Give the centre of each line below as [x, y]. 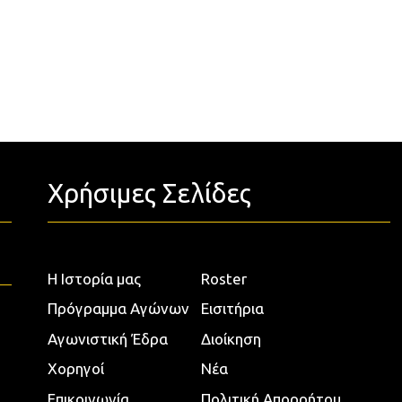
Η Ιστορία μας [95, 278]
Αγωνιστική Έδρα [108, 338]
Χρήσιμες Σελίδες [150, 192]
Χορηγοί [76, 369]
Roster [223, 278]
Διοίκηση [231, 338]
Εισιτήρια [232, 309]
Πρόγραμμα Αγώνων [119, 309]
